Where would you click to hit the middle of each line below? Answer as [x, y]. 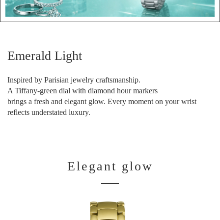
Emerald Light [45, 56]
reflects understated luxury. [49, 112]
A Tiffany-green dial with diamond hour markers [82, 91]
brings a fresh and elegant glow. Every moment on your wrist [102, 102]
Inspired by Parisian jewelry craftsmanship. [74, 80]
